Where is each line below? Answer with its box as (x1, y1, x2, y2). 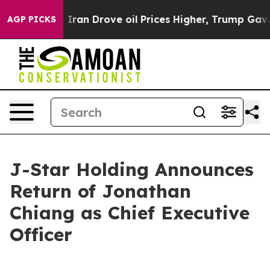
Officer (10, 223, 72, 246)
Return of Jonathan (10, 180, 191, 202)
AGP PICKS (7, 14, 56, 25)
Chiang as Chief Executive (10, 201, 250, 224)
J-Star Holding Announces (10, 158, 254, 181)
